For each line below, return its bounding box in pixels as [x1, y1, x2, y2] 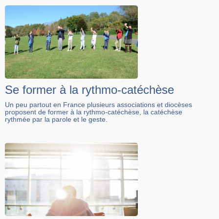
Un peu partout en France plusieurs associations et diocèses [5, 101, 192, 109]
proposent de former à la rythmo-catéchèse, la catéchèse [5, 108, 182, 116]
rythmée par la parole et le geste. [5, 115, 108, 124]
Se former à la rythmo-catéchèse [5, 83, 174, 97]
